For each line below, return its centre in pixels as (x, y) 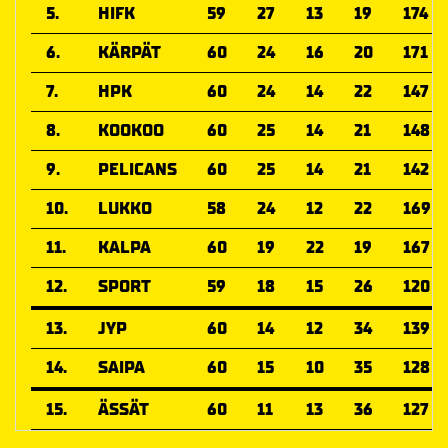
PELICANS (137, 170)
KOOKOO (131, 131)
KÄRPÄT (129, 53)
